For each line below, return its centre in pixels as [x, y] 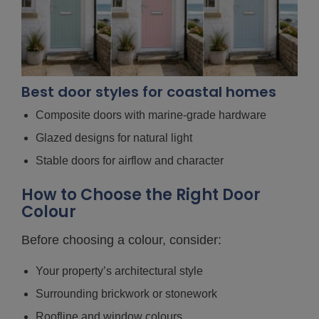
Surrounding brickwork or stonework [126, 293]
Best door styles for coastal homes [149, 91]
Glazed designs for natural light [114, 137]
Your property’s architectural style [119, 271]
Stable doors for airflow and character [130, 160]
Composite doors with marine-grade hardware [151, 115]
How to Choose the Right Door [141, 194]
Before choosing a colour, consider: [121, 240]
